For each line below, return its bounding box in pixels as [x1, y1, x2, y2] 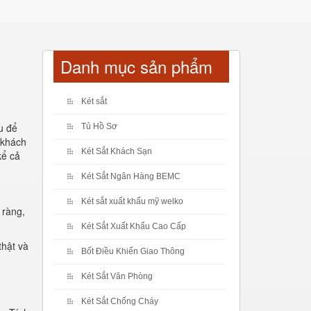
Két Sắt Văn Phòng [81, 271, 153, 281]
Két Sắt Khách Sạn [81, 146, 152, 156]
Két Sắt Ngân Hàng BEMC [81, 171, 180, 181]
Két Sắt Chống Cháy [81, 296, 158, 306]
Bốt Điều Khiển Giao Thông [81, 246, 185, 256]
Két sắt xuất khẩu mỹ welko [81, 196, 183, 206]
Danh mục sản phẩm [60, 54, 212, 78]
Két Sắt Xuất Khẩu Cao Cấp [81, 221, 186, 231]
